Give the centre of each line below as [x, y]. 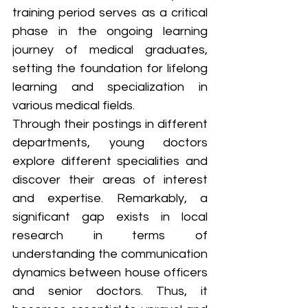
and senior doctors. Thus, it [110, 291]
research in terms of [110, 235]
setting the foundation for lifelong [110, 68]
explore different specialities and [110, 161]
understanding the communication [110, 254]
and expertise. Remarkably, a [110, 198]
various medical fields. [75, 105]
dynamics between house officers [110, 272]
